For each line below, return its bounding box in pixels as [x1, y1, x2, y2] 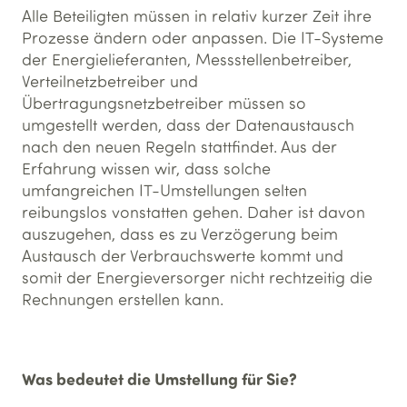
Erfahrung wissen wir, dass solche [22, 158, 271, 178]
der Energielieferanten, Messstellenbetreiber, [22, 49, 352, 69]
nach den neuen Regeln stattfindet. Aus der [22, 136, 337, 156]
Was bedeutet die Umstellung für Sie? [22, 368, 297, 390]
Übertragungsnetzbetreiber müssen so [22, 93, 306, 113]
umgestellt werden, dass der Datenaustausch [22, 114, 354, 134]
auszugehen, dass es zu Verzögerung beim [22, 223, 338, 243]
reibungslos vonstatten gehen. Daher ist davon [22, 202, 365, 222]
